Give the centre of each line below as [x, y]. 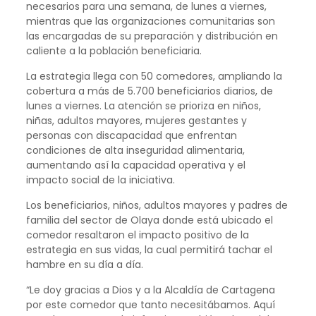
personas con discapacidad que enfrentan [131, 135]
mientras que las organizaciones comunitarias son [150, 21]
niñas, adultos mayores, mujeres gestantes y [136, 121]
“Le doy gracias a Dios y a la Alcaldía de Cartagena [150, 290]
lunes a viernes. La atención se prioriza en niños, [143, 106]
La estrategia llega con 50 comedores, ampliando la [154, 76]
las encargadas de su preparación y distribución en [152, 36]
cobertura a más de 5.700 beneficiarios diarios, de [149, 91]
